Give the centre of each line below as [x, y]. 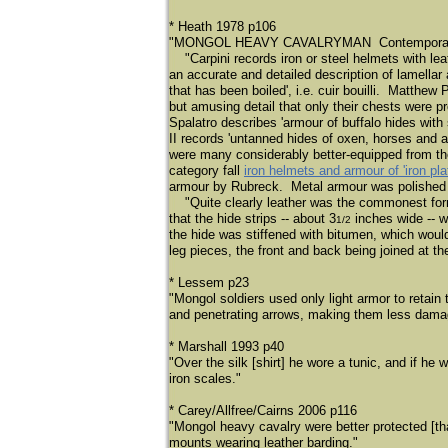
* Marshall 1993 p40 [226, 346]
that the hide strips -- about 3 [252, 218]
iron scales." [205, 378]
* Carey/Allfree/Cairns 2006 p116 [263, 410]
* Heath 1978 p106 [222, 26]
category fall [206, 170]
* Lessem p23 [209, 282]
